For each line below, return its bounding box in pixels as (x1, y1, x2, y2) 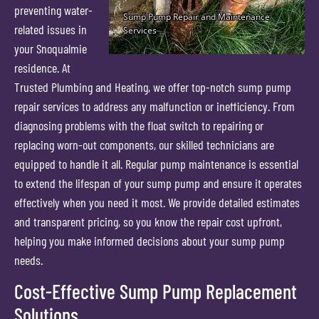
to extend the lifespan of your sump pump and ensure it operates (14, 174, 302, 191)
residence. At (14, 59, 70, 75)
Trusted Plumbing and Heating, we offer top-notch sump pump (14, 78, 291, 95)
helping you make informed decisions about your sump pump (14, 232, 285, 249)
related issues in (14, 21, 87, 37)
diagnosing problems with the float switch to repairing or (14, 117, 263, 133)
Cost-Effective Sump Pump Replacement (14, 279, 297, 304)
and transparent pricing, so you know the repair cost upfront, (14, 213, 282, 229)
